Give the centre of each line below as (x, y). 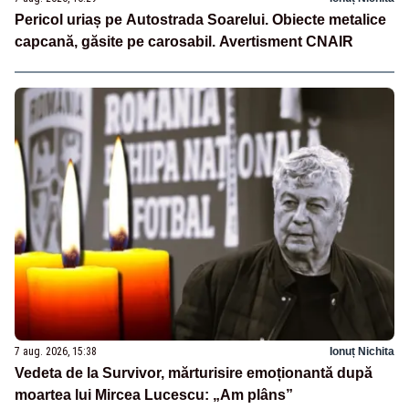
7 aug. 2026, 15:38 (56, 351)
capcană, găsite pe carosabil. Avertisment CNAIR (184, 42)
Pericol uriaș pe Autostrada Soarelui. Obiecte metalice (200, 20)
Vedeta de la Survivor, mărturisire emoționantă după (194, 372)
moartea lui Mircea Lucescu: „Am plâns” (154, 394)
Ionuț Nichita (362, 351)
